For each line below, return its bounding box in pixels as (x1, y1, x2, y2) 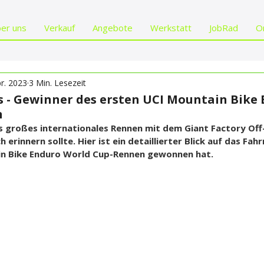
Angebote (93, 22, 133, 34)
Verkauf (44, 22, 75, 34)
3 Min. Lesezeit (29, 77, 86, 88)
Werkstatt (150, 22, 192, 34)
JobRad (209, 22, 238, 34)
